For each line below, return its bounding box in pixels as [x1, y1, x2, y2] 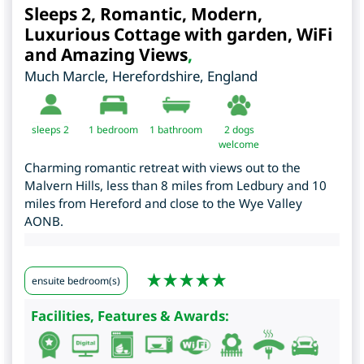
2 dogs [223, 122, 254, 136]
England [207, 66, 258, 85]
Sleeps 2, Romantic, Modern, [24, 2, 262, 25]
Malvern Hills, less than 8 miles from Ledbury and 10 [24, 176, 327, 193]
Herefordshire [112, 66, 200, 85]
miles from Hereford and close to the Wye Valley [24, 194, 302, 211]
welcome [219, 136, 259, 151]
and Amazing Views [24, 42, 188, 66]
